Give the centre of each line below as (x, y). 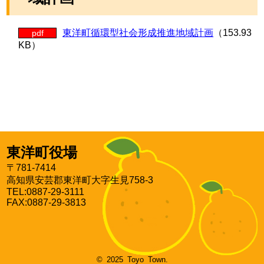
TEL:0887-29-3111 (46, 192)
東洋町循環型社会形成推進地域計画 (138, 33)
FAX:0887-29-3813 (47, 202)
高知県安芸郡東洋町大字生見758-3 (80, 180)
